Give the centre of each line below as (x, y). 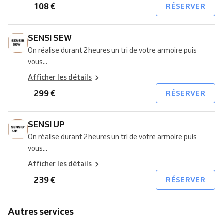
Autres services (44, 211)
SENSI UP (46, 124)
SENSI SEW (50, 38)
